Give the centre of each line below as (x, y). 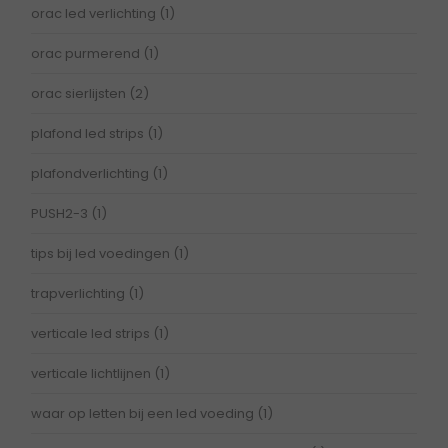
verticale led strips (92, 334)
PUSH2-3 (61, 214)
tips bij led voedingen (102, 254)
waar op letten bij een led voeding (144, 414)
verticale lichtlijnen (92, 374)
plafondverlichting (91, 174)
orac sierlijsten (80, 94)
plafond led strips (89, 134)
